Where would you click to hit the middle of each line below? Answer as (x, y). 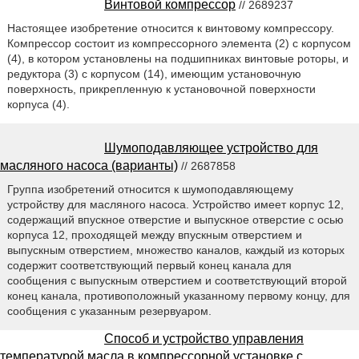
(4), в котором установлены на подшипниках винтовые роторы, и (177, 59)
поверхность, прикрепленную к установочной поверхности (161, 89)
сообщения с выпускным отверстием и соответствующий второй (177, 281)
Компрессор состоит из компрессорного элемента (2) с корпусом (179, 44)
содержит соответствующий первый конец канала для (149, 266)
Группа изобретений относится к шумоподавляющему (150, 190)
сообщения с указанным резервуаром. (109, 311)
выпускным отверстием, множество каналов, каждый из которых (175, 250)
